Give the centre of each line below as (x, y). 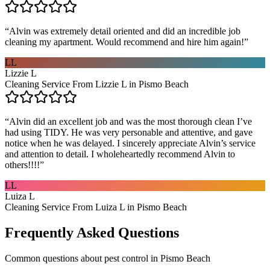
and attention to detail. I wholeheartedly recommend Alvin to (120, 154)
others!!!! (22, 165)
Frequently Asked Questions (92, 232)
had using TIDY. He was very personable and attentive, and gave (129, 132)
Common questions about (55, 258)
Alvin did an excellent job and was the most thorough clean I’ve (130, 121)
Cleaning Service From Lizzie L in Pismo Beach (97, 84)
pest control (126, 258)
